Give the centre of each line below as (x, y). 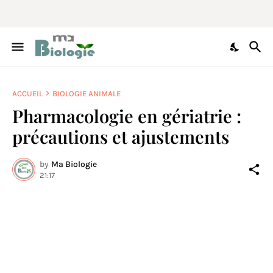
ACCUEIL (27, 93)
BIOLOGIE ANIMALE (87, 93)
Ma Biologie (74, 164)
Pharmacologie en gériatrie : (127, 116)
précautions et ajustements (121, 136)
